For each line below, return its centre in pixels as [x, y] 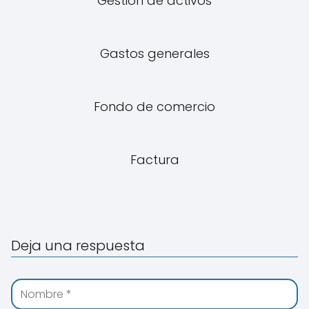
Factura [154, 160]
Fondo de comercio [154, 107]
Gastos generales [154, 53]
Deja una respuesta [78, 246]
